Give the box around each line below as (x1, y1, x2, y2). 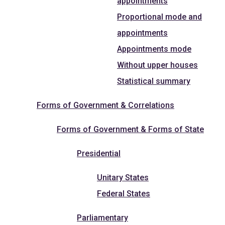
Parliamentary (77, 212, 128, 222)
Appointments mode (117, 44, 191, 54)
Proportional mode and (117, 12, 202, 22)
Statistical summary (117, 76, 190, 86)
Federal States (97, 188, 150, 198)
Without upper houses (117, 60, 198, 70)
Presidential (77, 148, 121, 158)
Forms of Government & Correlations (37, 100, 174, 110)
